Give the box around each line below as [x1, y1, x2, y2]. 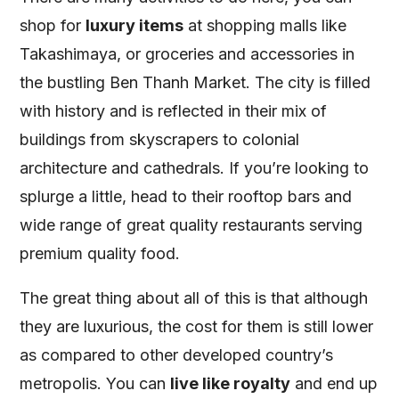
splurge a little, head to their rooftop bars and [20, 186, 353, 206]
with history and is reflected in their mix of [20, 101, 328, 120]
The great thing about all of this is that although [20, 288, 369, 307]
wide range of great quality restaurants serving [20, 215, 363, 234]
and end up [290, 373, 379, 393]
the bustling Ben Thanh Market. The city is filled [20, 72, 371, 92]
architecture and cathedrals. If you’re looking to [20, 158, 370, 177]
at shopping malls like [183, 15, 347, 35]
